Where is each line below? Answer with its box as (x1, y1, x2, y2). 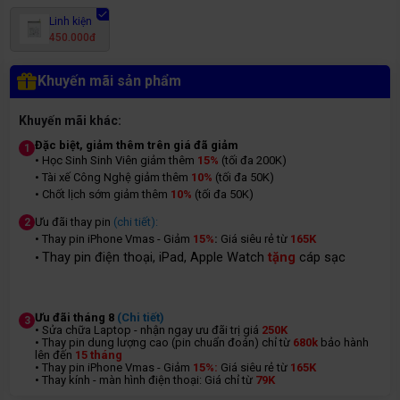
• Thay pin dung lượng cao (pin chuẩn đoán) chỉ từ (35, 335, 293, 349)
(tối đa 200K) (219, 153, 287, 167)
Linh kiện (49, 14, 92, 28)
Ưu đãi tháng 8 (35, 310, 117, 324)
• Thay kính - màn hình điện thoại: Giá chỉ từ (35, 372, 255, 387)
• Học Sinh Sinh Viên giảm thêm (35, 153, 197, 167)
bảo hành (318, 335, 369, 349)
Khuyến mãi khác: (19, 112, 121, 128)
